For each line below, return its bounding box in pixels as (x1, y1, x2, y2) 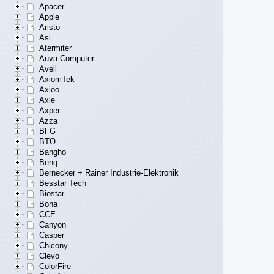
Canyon (39, 220, 66, 230)
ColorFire (39, 262, 71, 272)
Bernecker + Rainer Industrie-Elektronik (39, 168, 179, 178)
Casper (39, 231, 64, 240)
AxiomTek (39, 75, 75, 84)
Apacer (39, 2, 64, 12)
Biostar (39, 189, 64, 199)
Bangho (39, 147, 66, 157)
